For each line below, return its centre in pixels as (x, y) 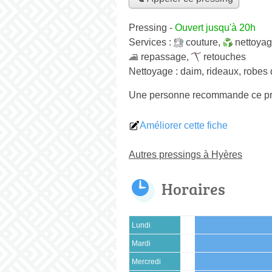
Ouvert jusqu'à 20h (215, 27)
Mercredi (146, 261)
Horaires (193, 189)
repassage (164, 56)
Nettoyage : (155, 71)
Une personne (161, 95)
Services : (151, 42)
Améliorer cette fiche (184, 125)
